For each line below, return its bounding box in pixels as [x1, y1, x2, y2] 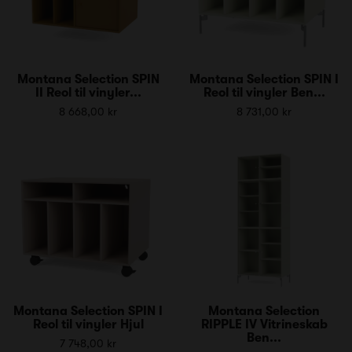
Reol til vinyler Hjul [32, 317, 144, 332]
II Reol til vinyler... [35, 85, 141, 100]
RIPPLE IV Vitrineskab [200, 317, 328, 332]
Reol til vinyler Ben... [203, 85, 325, 100]
